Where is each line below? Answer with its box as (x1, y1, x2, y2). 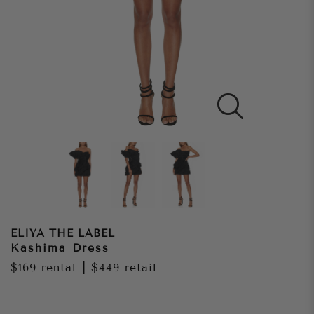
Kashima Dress (11, 241, 109, 255)
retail (125, 261, 157, 275)
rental (36, 261, 76, 275)
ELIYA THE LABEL (11, 227, 115, 240)
